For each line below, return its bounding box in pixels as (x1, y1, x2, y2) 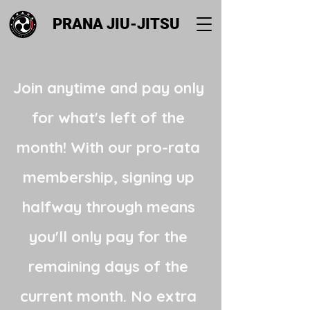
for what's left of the (32, 108, 185, 127)
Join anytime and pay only (12, 78, 204, 98)
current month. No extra (20, 286, 197, 306)
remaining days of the (28, 257, 188, 276)
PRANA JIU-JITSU (52, 15, 180, 33)
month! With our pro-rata (17, 138, 200, 157)
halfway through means (21, 197, 195, 217)
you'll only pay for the (29, 227, 188, 246)
